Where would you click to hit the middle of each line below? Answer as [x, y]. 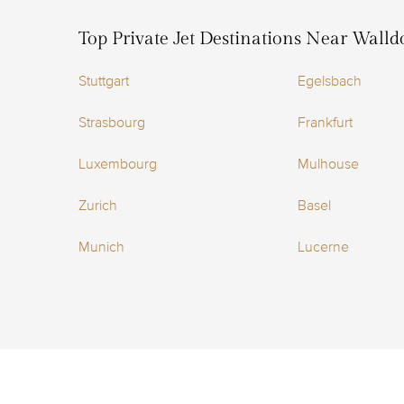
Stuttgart [104, 81]
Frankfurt [325, 123]
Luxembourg [118, 164]
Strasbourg [112, 123]
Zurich [98, 206]
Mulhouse [328, 164]
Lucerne [323, 247]
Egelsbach [329, 81]
